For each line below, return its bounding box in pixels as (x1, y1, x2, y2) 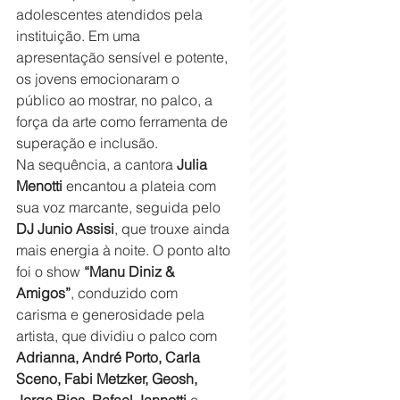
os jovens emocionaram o (16, 69, 183, 87)
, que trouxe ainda (114, 219, 233, 237)
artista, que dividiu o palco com (16, 326, 221, 345)
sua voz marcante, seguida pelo (16, 197, 224, 216)
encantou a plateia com (62, 176, 220, 195)
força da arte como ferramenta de (16, 112, 231, 130)
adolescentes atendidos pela (16, 4, 206, 23)
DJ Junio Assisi (16, 219, 114, 237)
